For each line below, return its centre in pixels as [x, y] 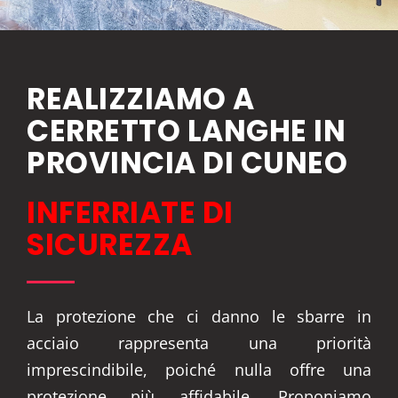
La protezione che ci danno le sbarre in [199, 316]
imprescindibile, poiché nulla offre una [199, 370]
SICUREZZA [110, 245]
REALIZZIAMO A [141, 99]
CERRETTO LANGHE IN [186, 131]
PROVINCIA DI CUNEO [187, 163]
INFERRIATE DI [130, 213]
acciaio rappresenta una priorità [199, 343]
